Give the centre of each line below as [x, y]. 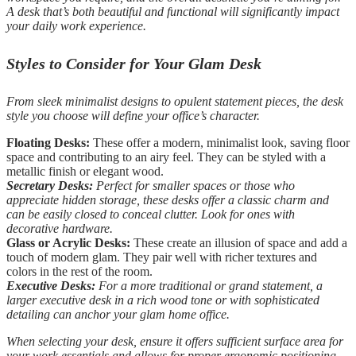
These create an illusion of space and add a [239, 242]
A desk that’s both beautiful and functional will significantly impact [173, 12]
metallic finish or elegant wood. [85, 171]
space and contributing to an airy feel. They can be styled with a [166, 157]
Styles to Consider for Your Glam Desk [134, 64]
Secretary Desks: [50, 185]
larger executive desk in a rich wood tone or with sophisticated [163, 300]
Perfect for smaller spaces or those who [194, 185]
